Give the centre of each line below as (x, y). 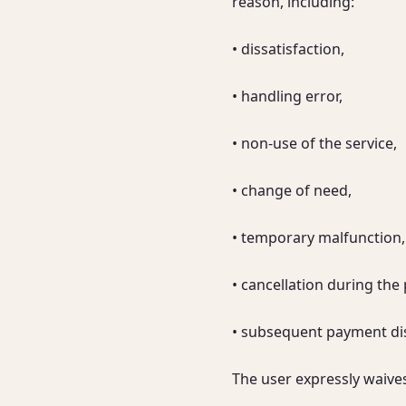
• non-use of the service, (314, 143)
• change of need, (292, 190)
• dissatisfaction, (288, 49)
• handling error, (287, 96)
